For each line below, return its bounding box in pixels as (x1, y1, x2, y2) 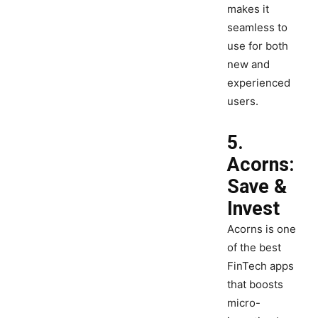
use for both (227, 39, 288, 53)
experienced (227, 76, 290, 90)
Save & (227, 175, 287, 199)
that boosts (227, 278, 283, 292)
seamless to (227, 21, 287, 35)
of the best (227, 241, 281, 255)
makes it (227, 2, 269, 16)
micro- (227, 296, 261, 310)
